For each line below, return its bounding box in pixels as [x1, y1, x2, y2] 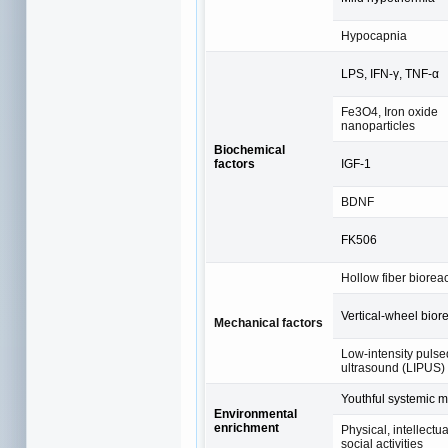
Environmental [214, 406, 297, 421]
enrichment [214, 420, 279, 435]
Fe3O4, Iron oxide [341, 104, 438, 119]
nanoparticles [341, 118, 415, 133]
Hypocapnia [341, 28, 407, 43]
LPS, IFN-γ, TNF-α [341, 66, 439, 81]
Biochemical [214, 142, 285, 157]
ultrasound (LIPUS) [341, 360, 445, 375]
